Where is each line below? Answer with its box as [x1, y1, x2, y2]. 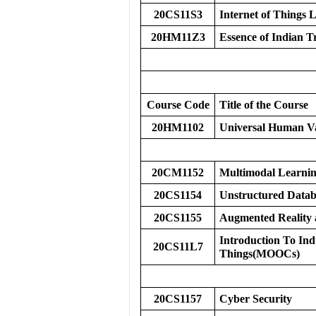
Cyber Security [219, 293, 292, 305]
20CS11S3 [153, 8, 202, 20]
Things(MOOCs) [219, 248, 300, 260]
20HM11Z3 [150, 31, 205, 43]
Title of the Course [219, 99, 308, 111]
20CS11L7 [152, 241, 203, 253]
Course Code [146, 99, 209, 111]
